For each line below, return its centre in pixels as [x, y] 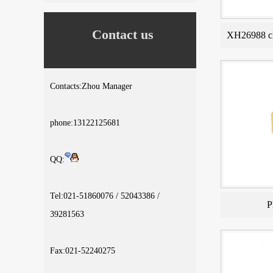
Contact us [122, 34]
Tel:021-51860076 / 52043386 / [105, 196]
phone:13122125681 [85, 123]
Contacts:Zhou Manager [91, 86]
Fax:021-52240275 [83, 251]
